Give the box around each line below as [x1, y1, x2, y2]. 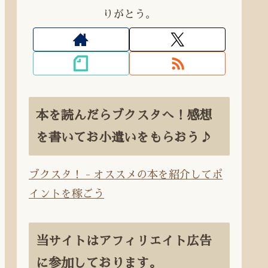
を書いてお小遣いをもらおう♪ [36, 130, 212, 144]
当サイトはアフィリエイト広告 [36, 234, 212, 248]
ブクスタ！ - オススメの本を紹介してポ [29, 169, 223, 180]
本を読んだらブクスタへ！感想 [36, 108, 212, 121]
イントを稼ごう [29, 188, 104, 199]
